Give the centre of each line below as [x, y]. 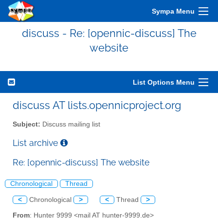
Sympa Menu [173, 11]
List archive [36, 143]
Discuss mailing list [70, 124]
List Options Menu [164, 82]
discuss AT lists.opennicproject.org [97, 105]
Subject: [27, 124]
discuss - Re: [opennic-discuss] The [109, 33]
